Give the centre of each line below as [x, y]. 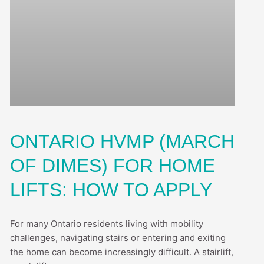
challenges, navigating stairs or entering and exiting [118, 238]
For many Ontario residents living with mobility [106, 224]
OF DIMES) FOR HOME [112, 166]
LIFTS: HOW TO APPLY [111, 190]
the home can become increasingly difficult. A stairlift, [121, 252]
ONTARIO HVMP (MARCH [122, 142]
